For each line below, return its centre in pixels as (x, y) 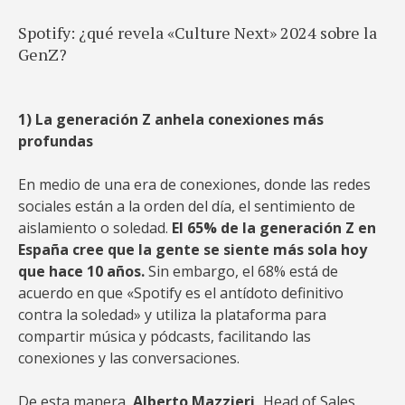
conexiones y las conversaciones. (129, 358)
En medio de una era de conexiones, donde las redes (194, 184)
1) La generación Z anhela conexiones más (171, 119)
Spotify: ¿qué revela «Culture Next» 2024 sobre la (198, 33)
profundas (56, 141)
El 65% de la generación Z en (274, 228)
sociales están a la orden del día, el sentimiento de (187, 206)
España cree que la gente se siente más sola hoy (193, 250)
